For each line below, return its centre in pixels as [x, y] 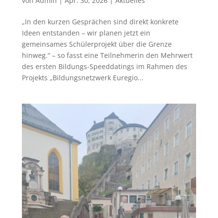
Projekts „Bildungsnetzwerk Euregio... [82, 77]
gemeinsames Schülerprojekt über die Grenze [97, 44]
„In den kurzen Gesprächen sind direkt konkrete [100, 21]
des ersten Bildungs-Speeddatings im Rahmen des [104, 66]
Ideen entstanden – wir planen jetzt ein [86, 33]
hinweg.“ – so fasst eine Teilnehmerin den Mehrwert [107, 55]
